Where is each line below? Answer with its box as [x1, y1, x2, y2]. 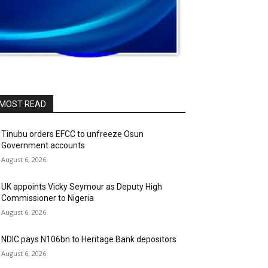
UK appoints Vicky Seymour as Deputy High [1, 182, 162, 192]
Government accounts [1, 141, 85, 151]
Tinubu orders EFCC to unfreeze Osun [1, 129, 144, 139]
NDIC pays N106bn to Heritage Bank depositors [1, 234, 176, 245]
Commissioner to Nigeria [1, 193, 94, 203]
